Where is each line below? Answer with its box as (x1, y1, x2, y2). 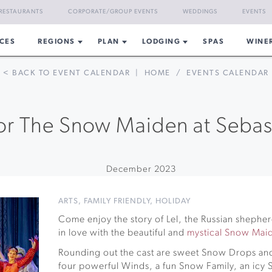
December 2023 (106, 165, 176, 174)
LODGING (141, 38, 181, 46)
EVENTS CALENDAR (186, 69, 269, 77)
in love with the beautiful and (58, 228, 188, 238)
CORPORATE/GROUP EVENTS (68, 8, 158, 15)
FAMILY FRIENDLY (84, 197, 151, 205)
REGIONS (38, 38, 75, 46)
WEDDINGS (183, 8, 217, 15)
